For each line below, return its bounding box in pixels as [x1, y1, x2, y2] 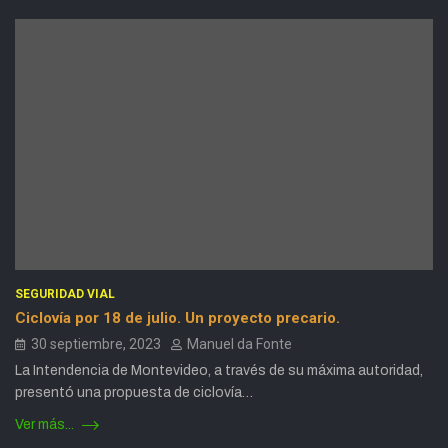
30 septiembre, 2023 [31, 335, 161, 352]
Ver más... [15, 416, 77, 432]
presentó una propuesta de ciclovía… [15, 384, 253, 400]
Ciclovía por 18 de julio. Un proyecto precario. [15, 308, 340, 327]
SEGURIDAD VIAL [15, 286, 115, 301]
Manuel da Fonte [187, 335, 292, 352]
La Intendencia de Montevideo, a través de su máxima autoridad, [15, 362, 423, 378]
